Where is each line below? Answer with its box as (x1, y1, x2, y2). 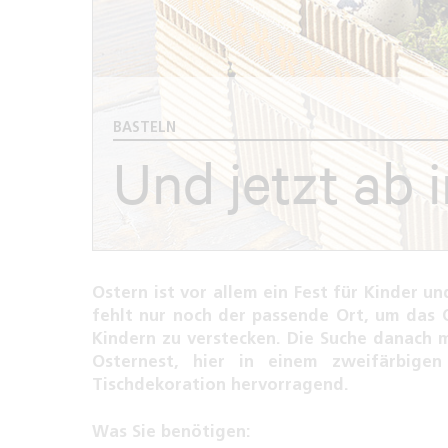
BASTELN (113, 119, 176, 136)
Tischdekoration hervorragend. (92, 374, 349, 395)
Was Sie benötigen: (92, 421, 251, 442)
